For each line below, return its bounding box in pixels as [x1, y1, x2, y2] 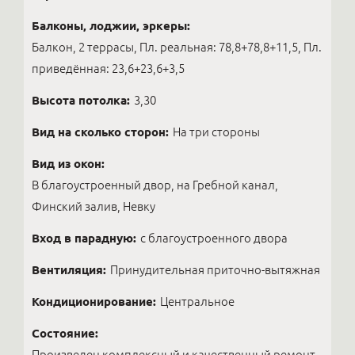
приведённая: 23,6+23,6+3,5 [32, 62, 185, 75]
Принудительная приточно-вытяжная [110, 263, 320, 277]
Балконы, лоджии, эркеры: [32, 19, 190, 32]
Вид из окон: [32, 157, 105, 170]
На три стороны [173, 125, 260, 139]
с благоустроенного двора [140, 231, 288, 245]
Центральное [160, 295, 235, 308]
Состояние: [32, 326, 98, 340]
